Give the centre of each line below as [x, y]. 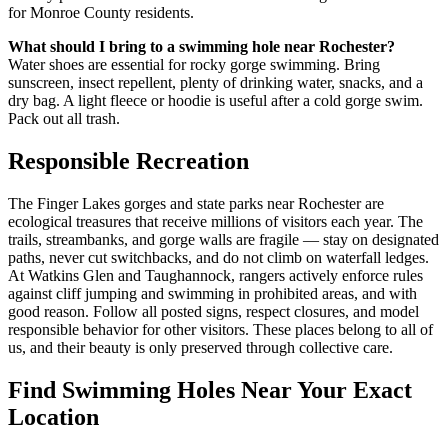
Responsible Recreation [128, 161]
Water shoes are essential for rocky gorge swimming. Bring [194, 65]
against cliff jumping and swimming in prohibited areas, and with [212, 294]
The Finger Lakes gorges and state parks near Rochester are [196, 204]
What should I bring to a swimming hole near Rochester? [201, 47]
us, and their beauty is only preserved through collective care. [200, 348]
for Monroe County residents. [101, 13]
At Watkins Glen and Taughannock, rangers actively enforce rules [215, 276]
